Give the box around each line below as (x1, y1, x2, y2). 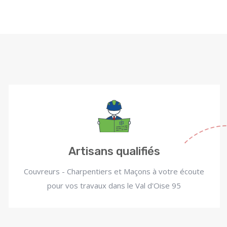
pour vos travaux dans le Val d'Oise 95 (47, 180, 181, 191)
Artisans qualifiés (68, 144, 160, 158)
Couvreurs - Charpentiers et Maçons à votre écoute (24, 166, 205, 176)
